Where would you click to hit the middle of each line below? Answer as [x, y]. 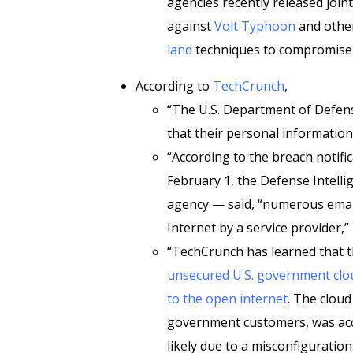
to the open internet [227, 299]
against [191, 26]
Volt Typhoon [255, 26]
